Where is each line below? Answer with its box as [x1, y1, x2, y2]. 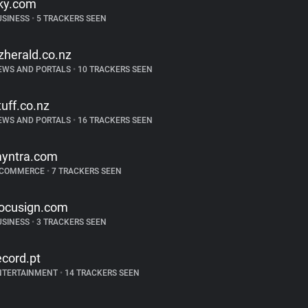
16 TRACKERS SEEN [75, 115, 153, 125]
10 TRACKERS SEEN [75, 65, 153, 74]
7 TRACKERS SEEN [49, 166, 122, 176]
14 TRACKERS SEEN [62, 268, 140, 278]
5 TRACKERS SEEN [34, 14, 107, 23]
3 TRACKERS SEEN [34, 217, 107, 227]
